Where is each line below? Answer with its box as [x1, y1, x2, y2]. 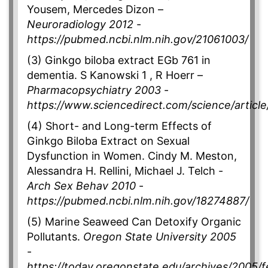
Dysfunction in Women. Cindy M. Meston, [27, 150, 237, 163]
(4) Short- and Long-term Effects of [27, 120, 212, 133]
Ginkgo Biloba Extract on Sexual [27, 135, 190, 148]
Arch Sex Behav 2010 [27, 179, 136, 193]
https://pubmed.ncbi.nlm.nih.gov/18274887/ [27, 194, 249, 208]
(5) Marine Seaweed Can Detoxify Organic [27, 215, 241, 229]
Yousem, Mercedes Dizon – [27, 3, 163, 16]
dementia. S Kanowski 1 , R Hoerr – [27, 69, 203, 82]
